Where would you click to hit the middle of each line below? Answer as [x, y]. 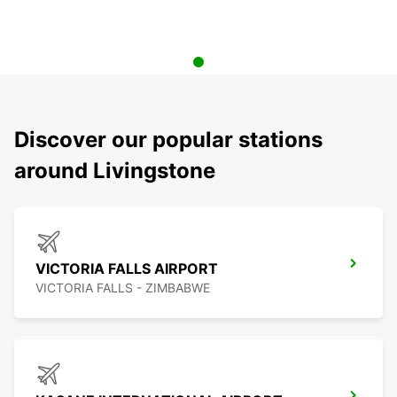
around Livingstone [115, 171]
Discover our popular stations [168, 140]
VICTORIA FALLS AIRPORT [127, 269]
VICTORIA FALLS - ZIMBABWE [123, 288]
